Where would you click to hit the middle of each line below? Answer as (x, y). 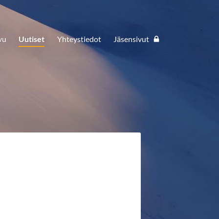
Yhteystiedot (79, 39)
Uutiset (32, 39)
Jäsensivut (131, 39)
